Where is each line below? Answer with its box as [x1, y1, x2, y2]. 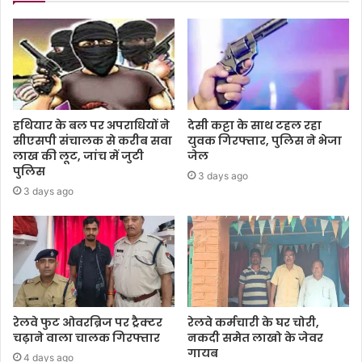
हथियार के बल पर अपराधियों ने [13, 116, 170, 133]
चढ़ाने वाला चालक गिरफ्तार [13, 329, 160, 346]
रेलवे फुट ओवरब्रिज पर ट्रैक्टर [13, 314, 162, 330]
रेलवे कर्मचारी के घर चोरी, [187, 314, 319, 330]
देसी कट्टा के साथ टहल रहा [187, 116, 322, 133]
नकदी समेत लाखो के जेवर [187, 329, 323, 346]
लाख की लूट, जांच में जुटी [13, 147, 144, 164]
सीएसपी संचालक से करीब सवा [13, 132, 172, 149]
